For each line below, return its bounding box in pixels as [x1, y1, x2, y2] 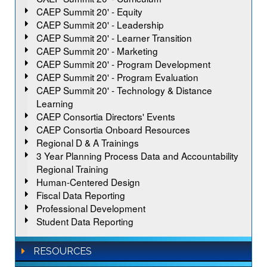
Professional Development [36, 201, 145, 215]
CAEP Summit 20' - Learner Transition [36, 30, 192, 44]
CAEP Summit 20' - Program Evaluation [36, 70, 198, 83]
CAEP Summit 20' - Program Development [36, 57, 210, 70]
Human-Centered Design [36, 175, 140, 188]
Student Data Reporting [36, 214, 133, 228]
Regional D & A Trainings [36, 135, 139, 149]
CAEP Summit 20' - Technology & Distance [36, 83, 212, 97]
